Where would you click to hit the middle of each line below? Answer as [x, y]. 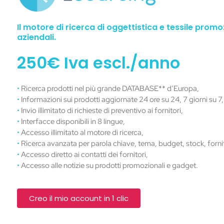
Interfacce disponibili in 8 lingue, [72, 122]
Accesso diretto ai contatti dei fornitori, [84, 155]
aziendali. [36, 37]
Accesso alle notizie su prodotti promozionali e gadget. [109, 166]
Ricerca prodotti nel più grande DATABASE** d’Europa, [109, 89]
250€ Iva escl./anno [98, 63]
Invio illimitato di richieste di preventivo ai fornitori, [101, 111]
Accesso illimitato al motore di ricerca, [81, 133]
